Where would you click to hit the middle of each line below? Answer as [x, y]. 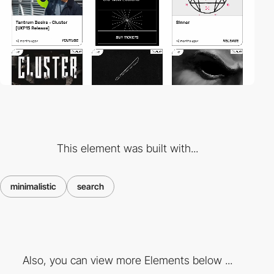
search [91, 186]
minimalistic [33, 186]
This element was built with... [127, 148]
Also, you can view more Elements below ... [127, 261]
